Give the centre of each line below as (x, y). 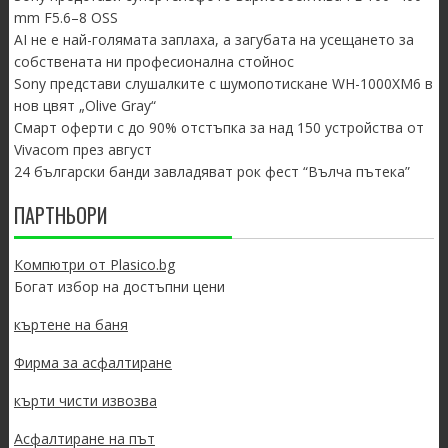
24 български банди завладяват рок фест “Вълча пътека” (211, 172)
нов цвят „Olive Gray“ (84, 106)
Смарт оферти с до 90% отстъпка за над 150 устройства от (218, 128)
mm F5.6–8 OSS (65, 18)
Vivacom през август (82, 150)
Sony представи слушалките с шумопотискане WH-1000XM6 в (223, 84)
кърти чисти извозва (85, 401)
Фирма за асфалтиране (92, 363)
